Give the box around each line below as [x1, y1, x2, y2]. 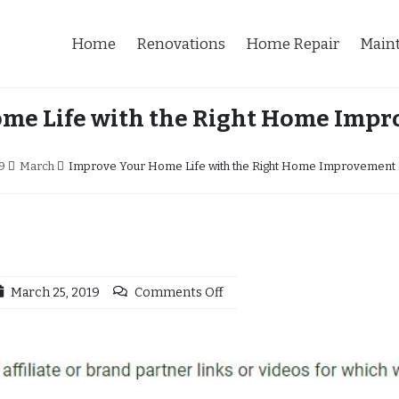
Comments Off [134, 285, 224, 300]
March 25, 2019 [10, 285, 100, 300]
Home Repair [246, 34, 339, 53]
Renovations [136, 34, 225, 53]
